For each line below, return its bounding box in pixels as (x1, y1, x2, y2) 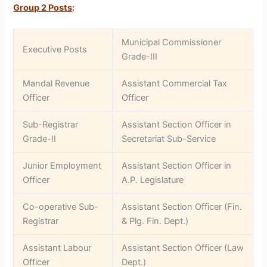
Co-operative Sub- (23, 201, 99, 212)
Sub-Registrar (23, 119, 79, 130)
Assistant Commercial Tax (122, 78, 228, 89)
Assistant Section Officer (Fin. (122, 201, 243, 212)
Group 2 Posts (13, 2, 73, 13)
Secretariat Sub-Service (122, 133, 216, 144)
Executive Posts (23, 44, 88, 55)
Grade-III (122, 51, 158, 62)
